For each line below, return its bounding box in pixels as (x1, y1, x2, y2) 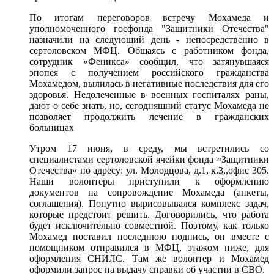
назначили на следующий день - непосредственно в (29, 34, 269, 45)
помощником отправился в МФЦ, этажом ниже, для (29, 242, 269, 253)
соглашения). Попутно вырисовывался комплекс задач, (29, 198, 269, 209)
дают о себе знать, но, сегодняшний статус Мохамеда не (29, 100, 269, 111)
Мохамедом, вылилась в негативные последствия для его (29, 78, 269, 89)
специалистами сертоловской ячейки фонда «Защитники (29, 154, 269, 165)
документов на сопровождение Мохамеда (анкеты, (29, 187, 269, 198)
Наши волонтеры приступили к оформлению (29, 176, 269, 187)
